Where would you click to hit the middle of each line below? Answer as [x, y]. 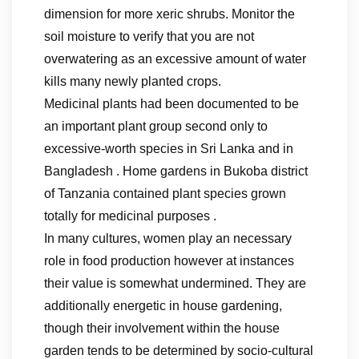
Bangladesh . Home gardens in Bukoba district [176, 171]
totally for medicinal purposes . [130, 216]
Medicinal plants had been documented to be [171, 104]
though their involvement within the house [162, 328]
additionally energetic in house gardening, [163, 306]
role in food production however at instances [169, 261]
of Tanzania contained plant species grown [165, 194]
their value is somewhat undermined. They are [175, 283]
